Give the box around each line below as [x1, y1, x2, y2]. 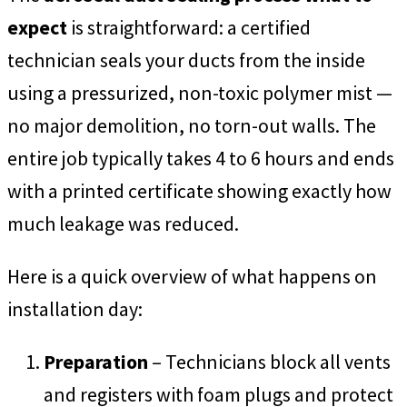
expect [7, 15, 67, 41]
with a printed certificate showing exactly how [7, 178, 392, 204]
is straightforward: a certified [67, 15, 311, 41]
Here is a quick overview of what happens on [7, 263, 377, 289]
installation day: [7, 295, 143, 322]
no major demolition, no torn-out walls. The [7, 113, 376, 139]
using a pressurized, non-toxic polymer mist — [7, 80, 392, 106]
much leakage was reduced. [7, 211, 239, 237]
